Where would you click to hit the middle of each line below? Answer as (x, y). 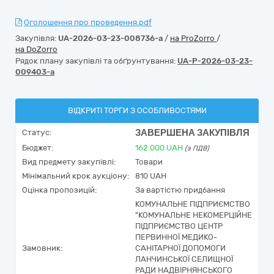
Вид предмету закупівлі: (69, 162)
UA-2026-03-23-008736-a (110, 38)
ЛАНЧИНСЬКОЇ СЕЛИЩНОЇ (184, 259)
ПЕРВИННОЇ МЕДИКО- (176, 237)
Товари (149, 162)
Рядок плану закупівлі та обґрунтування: (96, 61)
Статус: (37, 132)
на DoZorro (36, 49)
